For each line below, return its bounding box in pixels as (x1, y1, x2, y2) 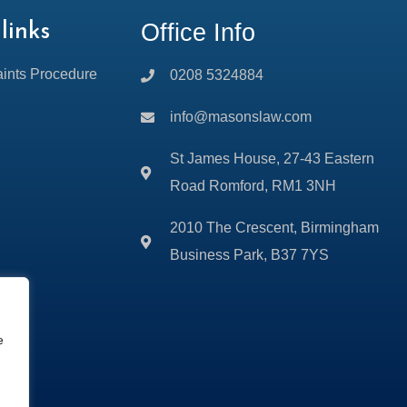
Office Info (140, 19, 255, 47)
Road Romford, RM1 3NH (170, 178, 337, 194)
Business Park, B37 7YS (170, 247, 330, 263)
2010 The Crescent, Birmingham (170, 220, 380, 236)
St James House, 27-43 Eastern (170, 151, 375, 167)
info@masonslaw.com (170, 109, 313, 125)
